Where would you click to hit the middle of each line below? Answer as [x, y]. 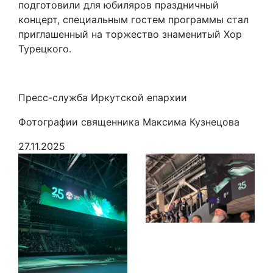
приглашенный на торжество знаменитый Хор [130, 34]
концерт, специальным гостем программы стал [133, 20]
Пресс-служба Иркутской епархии [103, 98]
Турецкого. [45, 49]
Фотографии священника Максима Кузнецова [129, 122]
